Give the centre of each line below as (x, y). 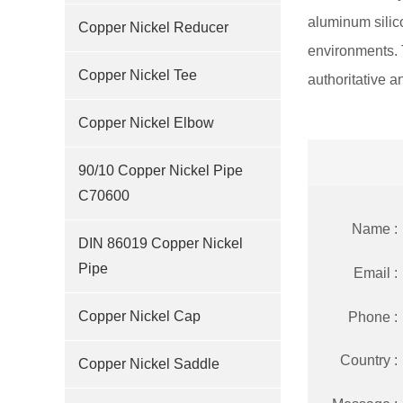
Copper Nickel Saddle (149, 364)
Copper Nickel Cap (139, 316)
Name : (375, 229)
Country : (369, 361)
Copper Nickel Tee (138, 75)
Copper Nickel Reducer (153, 27)
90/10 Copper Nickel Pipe (161, 170)
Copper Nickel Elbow (146, 123)
